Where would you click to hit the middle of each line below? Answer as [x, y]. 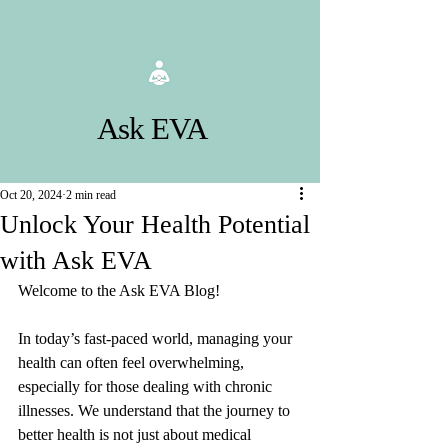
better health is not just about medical [136, 434]
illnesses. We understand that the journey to [156, 410]
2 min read [91, 195]
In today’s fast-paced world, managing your [157, 338]
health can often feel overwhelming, [133, 362]
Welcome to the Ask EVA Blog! [121, 290]
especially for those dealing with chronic [147, 386]
